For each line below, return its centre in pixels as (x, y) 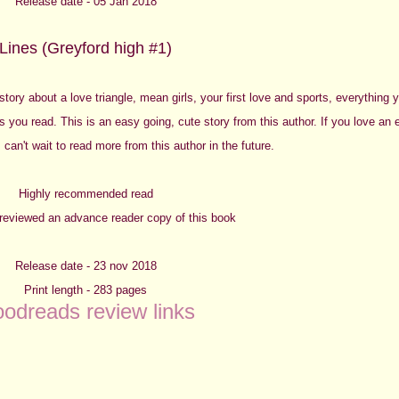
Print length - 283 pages (85, 289)
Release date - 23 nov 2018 (85, 265)
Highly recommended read (85, 193)
